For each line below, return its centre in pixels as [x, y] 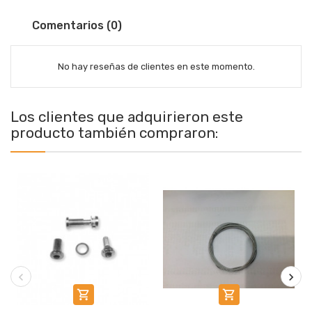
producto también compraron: [114, 132]
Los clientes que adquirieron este [127, 116]
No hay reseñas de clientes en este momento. [156, 66]
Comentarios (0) [76, 25]
